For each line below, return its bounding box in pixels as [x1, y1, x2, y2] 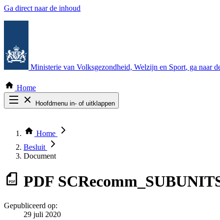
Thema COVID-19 [24, 125, 83, 134]
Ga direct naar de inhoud [4, 4, 81, 12]
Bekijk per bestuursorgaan [24, 134, 105, 142]
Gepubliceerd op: [4, 201, 57, 210]
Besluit [24, 143, 47, 151]
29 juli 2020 [24, 210, 61, 219]
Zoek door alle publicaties [24, 116, 104, 125]
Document [24, 152, 56, 160]
